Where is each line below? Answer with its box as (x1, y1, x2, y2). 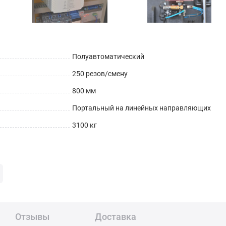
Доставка (95, 211, 136, 222)
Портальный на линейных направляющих (72, 104, 211, 112)
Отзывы (15, 211, 49, 222)
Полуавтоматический (72, 52, 144, 61)
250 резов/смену (72, 70, 128, 78)
